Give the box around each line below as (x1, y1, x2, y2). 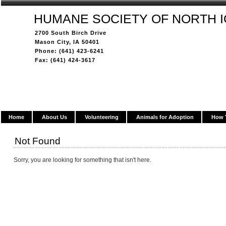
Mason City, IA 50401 (35, 39, 99, 45)
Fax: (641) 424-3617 (35, 57, 95, 63)
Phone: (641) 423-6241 (35, 48, 104, 54)
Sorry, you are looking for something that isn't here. (14, 156, 151, 163)
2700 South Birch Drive (35, 30, 106, 36)
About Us (42, 114, 67, 120)
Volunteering (85, 114, 119, 120)
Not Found (15, 136, 61, 146)
